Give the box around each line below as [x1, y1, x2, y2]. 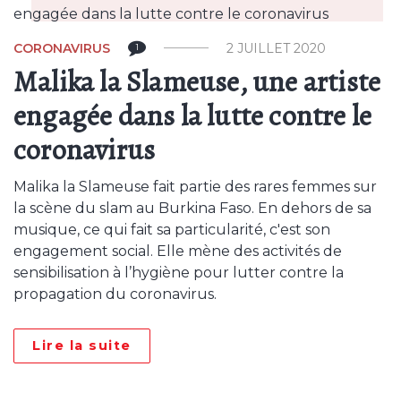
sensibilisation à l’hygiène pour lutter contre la [13, 264, 344, 281]
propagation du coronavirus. [13, 286, 217, 303]
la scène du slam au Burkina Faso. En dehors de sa [13, 200, 371, 217]
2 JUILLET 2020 [226, 40, 326, 56]
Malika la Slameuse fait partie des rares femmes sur [13, 178, 377, 195]
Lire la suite [32, 337, 132, 354]
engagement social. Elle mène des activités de [13, 243, 342, 260]
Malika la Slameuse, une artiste [13, 62, 381, 101]
